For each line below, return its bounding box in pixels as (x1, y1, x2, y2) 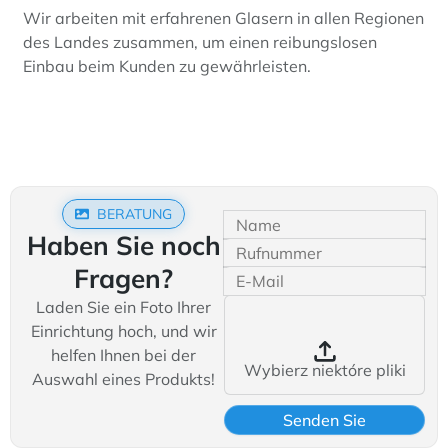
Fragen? (74, 262, 173, 295)
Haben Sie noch (26, 229, 221, 262)
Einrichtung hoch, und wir (30, 321, 217, 341)
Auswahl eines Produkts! (32, 369, 215, 389)
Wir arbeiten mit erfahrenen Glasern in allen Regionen (23, 8, 424, 28)
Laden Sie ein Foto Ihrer (36, 297, 211, 317)
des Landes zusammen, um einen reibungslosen (23, 32, 377, 52)
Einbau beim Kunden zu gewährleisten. (23, 56, 311, 76)
